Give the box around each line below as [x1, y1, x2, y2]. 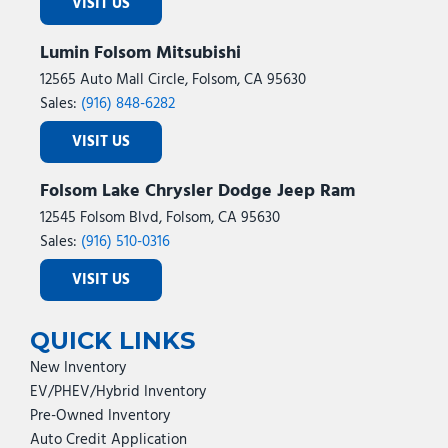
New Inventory [30, 356, 126, 380]
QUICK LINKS [30, 326, 195, 355]
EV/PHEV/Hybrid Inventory [30, 380, 206, 404]
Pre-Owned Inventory [30, 404, 170, 428]
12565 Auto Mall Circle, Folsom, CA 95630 [40, 68, 306, 92]
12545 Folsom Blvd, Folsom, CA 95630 [40, 206, 280, 230]
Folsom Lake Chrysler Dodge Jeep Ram [40, 177, 355, 206]
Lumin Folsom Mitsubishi [40, 39, 241, 68]
